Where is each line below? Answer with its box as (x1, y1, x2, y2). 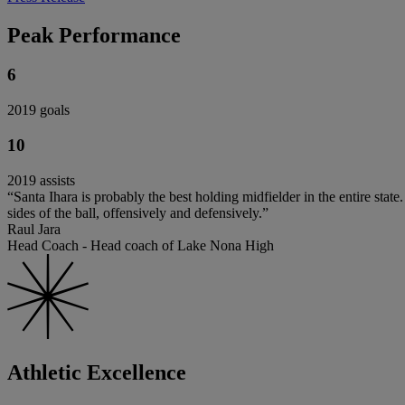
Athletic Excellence (7, 360, 186, 384)
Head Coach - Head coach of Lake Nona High (7, 237, 274, 253)
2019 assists (7, 172, 75, 188)
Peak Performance (7, 23, 181, 47)
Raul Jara (7, 221, 61, 237)
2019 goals (7, 102, 70, 118)
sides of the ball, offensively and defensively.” (7, 204, 268, 221)
